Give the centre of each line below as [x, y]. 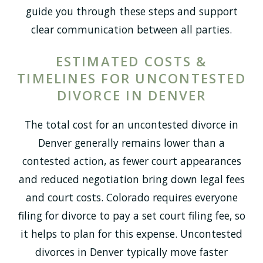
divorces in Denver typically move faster [131, 252]
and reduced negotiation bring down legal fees [131, 179]
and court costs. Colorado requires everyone [131, 198]
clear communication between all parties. [131, 29]
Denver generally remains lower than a [131, 143]
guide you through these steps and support [131, 11]
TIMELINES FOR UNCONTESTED [131, 79]
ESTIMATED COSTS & [131, 62]
